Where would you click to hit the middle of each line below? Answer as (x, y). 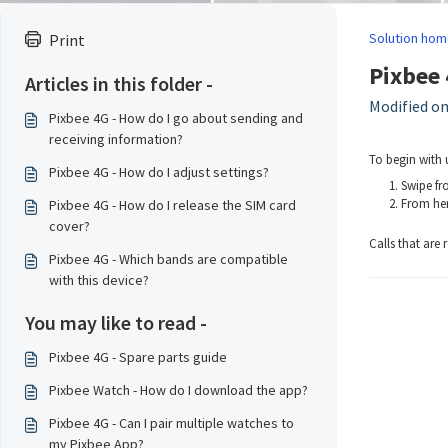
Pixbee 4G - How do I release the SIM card (172, 205)
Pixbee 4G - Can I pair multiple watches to (171, 423)
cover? (69, 226)
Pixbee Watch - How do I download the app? (178, 390)
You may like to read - (116, 322)
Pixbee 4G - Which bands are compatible (168, 259)
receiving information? (116, 139)
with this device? (99, 280)
